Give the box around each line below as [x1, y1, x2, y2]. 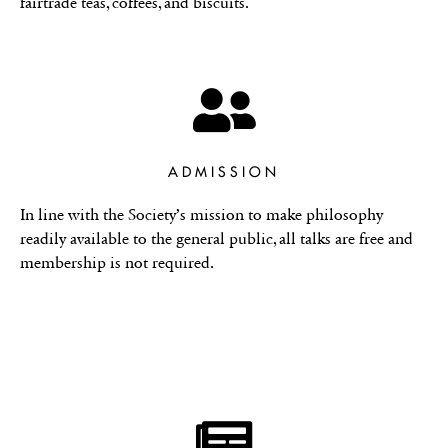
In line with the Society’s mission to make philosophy [20, 204, 383, 224]
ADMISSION [168, 162, 280, 181]
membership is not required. [20, 252, 214, 272]
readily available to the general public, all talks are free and [20, 228, 413, 248]
